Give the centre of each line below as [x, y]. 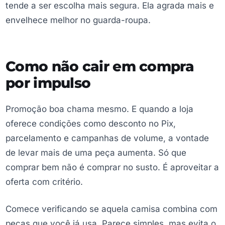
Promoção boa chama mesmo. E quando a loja [99, 109]
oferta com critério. [44, 182]
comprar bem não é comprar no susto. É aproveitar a [112, 167]
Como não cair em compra [100, 67]
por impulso [48, 83]
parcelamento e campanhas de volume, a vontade [107, 138]
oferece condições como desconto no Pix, [91, 124]
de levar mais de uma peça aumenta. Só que [96, 153]
